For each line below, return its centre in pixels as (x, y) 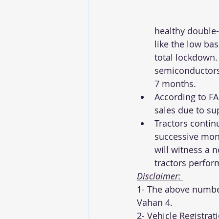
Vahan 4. (156, 202)
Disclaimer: (160, 176)
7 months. (176, 84)
